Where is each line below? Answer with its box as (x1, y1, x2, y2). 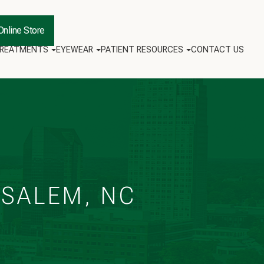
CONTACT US (191, 45, 245, 55)
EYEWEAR (56, 45, 94, 55)
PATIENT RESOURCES (101, 45, 184, 55)
